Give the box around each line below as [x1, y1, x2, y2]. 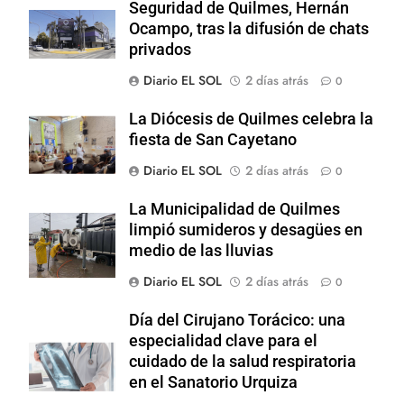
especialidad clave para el [129, 331, 317, 350]
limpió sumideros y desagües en [129, 220, 363, 239]
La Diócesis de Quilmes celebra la [129, 109, 373, 128]
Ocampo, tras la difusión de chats [129, 19, 369, 38]
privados [129, 40, 191, 59]
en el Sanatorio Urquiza [129, 372, 298, 391]
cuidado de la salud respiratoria [129, 352, 356, 371]
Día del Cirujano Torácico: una [129, 310, 345, 329]
